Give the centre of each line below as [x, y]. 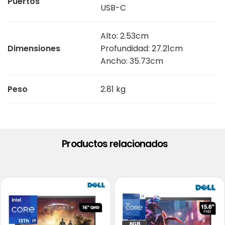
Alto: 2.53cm [125, 36]
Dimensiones [34, 49]
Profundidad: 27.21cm [142, 49]
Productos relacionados [115, 144]
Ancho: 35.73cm [132, 61]
